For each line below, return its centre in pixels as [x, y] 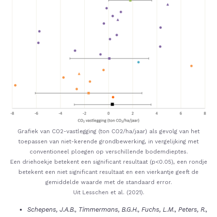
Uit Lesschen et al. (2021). [108, 193]
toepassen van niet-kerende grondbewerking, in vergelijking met [108, 142]
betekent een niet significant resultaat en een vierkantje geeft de [108, 172]
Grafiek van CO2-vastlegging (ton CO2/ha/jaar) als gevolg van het [108, 132]
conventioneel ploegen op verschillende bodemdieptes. [108, 152]
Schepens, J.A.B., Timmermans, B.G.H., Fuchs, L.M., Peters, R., [117, 210]
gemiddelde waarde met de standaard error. [108, 182]
